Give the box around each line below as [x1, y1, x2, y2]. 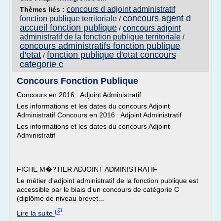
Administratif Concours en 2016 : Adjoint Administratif [17, 111, 182, 119]
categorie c [20, 59, 63, 69]
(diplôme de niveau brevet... [17, 194, 104, 202]
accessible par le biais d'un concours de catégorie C [17, 185, 179, 193]
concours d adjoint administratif [67, 5, 175, 13]
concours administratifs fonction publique [20, 41, 180, 51]
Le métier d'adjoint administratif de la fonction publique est [17, 177, 198, 184]
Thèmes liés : [20, 5, 67, 13]
